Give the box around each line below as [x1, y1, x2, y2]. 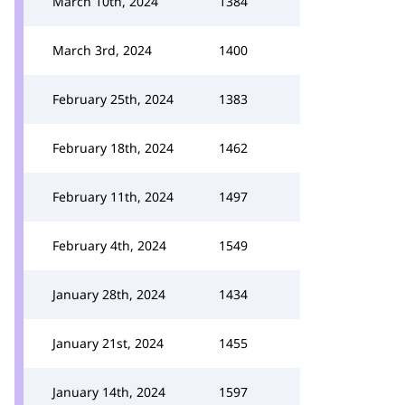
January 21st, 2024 [52, 334, 164, 352]
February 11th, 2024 [52, 188, 174, 205]
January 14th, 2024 [52, 383, 165, 400]
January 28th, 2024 [52, 286, 165, 303]
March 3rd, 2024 [52, 42, 152, 59]
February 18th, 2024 [52, 139, 174, 156]
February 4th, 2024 [52, 237, 166, 254]
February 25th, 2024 [52, 90, 174, 108]
